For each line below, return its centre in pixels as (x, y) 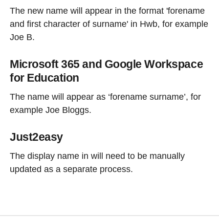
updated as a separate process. (71, 169)
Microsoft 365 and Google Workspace (107, 64)
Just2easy (36, 137)
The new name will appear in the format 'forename (107, 11)
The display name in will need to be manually (97, 156)
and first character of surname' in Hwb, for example (109, 24)
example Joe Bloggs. (51, 110)
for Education (46, 78)
